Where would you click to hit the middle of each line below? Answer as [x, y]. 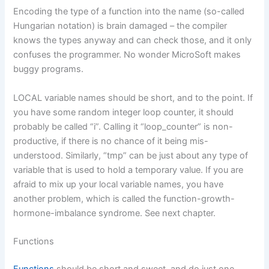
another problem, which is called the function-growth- [124, 198]
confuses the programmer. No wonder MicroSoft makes [127, 55]
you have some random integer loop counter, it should [124, 112]
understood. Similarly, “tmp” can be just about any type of [131, 155]
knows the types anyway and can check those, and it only [133, 41]
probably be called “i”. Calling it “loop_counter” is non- [123, 126]
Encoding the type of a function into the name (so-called [129, 12]
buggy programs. [49, 69]
